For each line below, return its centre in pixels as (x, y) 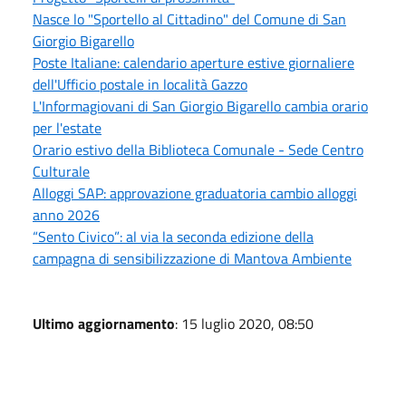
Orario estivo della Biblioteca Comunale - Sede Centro (198, 149)
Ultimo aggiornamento (104, 323)
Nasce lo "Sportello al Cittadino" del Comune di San (189, 19)
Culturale (61, 171)
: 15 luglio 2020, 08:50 (244, 323)
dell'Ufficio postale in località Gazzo (140, 84)
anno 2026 (66, 214)
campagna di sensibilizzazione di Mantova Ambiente (192, 258)
